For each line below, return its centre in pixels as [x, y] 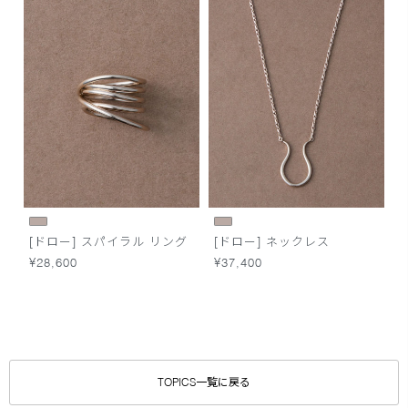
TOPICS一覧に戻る [204, 382]
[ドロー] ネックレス [272, 241]
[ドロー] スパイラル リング [108, 241]
